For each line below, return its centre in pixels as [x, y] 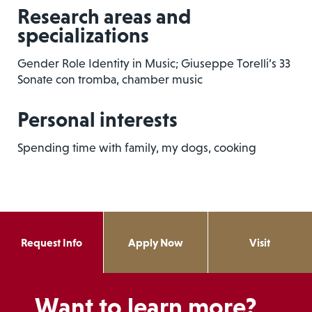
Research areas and [104, 16]
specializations [83, 34]
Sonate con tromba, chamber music [110, 79]
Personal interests [97, 119]
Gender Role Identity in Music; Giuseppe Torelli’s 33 [154, 63]
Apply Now [155, 242]
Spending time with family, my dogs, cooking [137, 147]
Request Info [52, 242]
